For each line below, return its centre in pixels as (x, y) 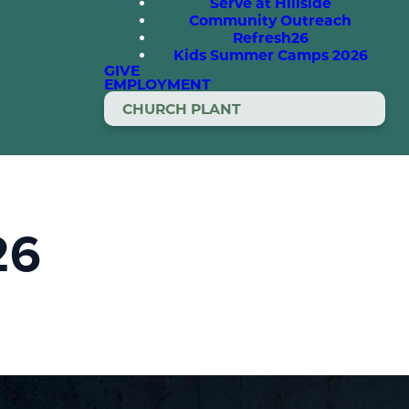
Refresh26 (270, 38)
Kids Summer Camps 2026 (270, 55)
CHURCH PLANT (181, 109)
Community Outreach (270, 21)
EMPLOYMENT (157, 84)
